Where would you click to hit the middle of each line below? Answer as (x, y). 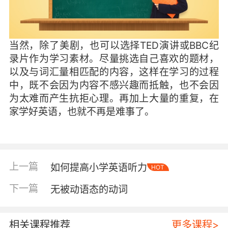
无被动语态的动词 (89, 189)
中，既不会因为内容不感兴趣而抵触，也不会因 (114, 85)
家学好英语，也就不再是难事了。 (81, 111)
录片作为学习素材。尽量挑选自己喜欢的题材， (114, 58)
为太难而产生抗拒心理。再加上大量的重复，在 (114, 98)
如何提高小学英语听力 (98, 167)
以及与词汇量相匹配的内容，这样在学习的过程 (114, 72)
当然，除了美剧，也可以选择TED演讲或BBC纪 (114, 45)
